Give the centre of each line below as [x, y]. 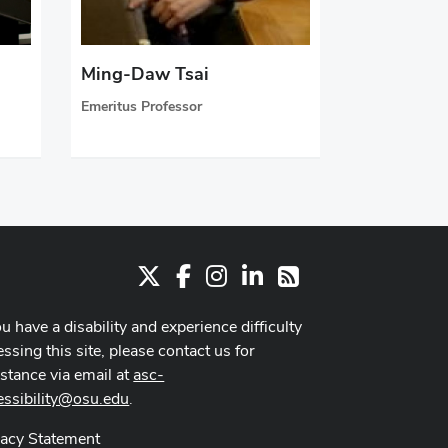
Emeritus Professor [141, 106]
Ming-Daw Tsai [144, 74]
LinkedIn [292, 274]
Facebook [223, 274]
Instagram [261, 274]
